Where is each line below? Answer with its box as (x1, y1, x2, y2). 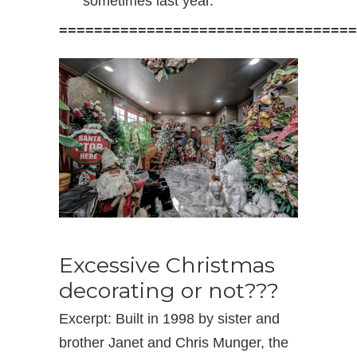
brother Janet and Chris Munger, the (59, 335, 288, 351)
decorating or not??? (59, 277, 279, 304)
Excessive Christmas (59, 252, 275, 279)
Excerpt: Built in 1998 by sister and (59, 311, 280, 328)
